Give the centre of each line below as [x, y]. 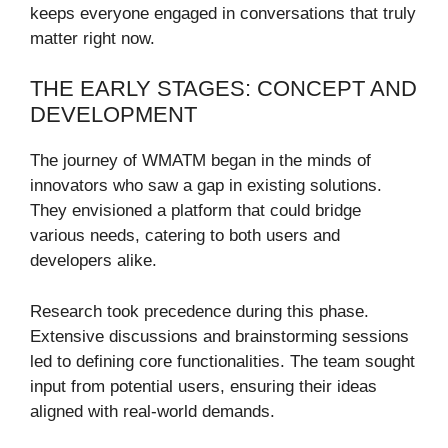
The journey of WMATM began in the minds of [200, 161]
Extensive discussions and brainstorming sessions [219, 336]
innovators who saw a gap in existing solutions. [206, 186]
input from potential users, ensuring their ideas [203, 386]
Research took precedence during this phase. [199, 311]
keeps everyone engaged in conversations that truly [223, 13]
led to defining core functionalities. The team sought [222, 361]
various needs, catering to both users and [185, 236]
